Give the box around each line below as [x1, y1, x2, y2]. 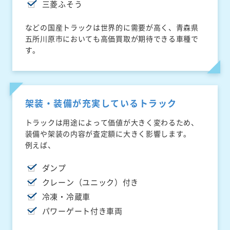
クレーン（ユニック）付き [42, 177, 139, 188]
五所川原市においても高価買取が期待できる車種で [25, 33, 199, 44]
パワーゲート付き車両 [42, 205, 123, 217]
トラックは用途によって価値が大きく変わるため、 [25, 117, 199, 128]
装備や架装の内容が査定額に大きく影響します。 [25, 128, 191, 139]
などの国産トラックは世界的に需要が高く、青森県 [25, 22, 199, 33]
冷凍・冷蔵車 [42, 191, 90, 203]
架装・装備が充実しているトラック [25, 97, 177, 110]
